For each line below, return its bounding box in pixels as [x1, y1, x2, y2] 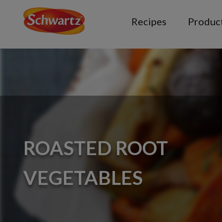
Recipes [131, 15, 167, 27]
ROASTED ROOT [23, 136, 168, 159]
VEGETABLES [23, 166, 143, 189]
